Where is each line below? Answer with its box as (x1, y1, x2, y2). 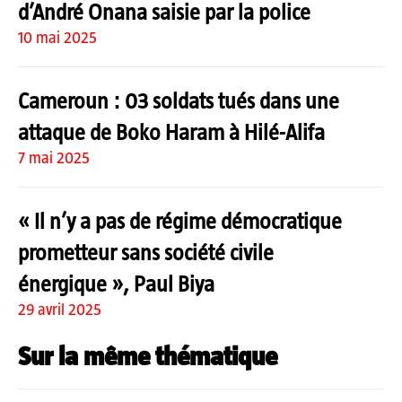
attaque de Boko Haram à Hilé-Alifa (18, 118, 325, 144)
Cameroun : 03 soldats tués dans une (18, 87, 339, 113)
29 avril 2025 (18, 300, 101, 319)
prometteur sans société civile (18, 239, 274, 265)
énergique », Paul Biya (18, 270, 214, 296)
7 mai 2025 (18, 148, 90, 167)
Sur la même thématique (18, 340, 277, 371)
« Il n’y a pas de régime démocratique (18, 207, 342, 233)
